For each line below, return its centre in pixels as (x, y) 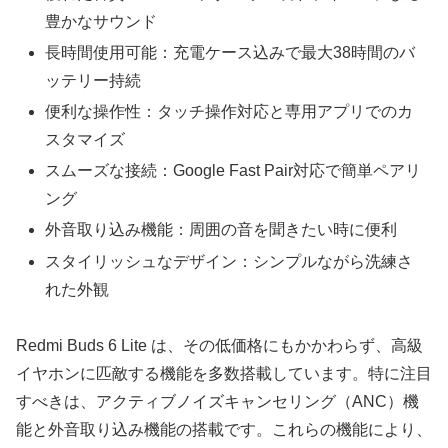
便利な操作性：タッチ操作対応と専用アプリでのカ (229, 111)
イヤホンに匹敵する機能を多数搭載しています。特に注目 (224, 374)
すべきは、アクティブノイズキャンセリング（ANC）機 (217, 402)
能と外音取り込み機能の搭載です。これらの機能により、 (224, 430)
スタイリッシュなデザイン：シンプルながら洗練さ (229, 261)
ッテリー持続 (93, 80)
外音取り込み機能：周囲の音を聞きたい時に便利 (221, 230)
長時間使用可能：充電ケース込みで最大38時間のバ (230, 52)
